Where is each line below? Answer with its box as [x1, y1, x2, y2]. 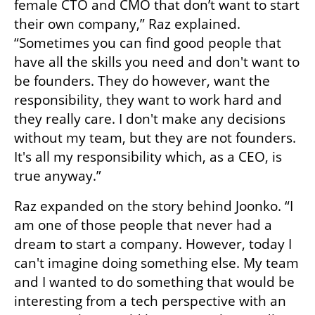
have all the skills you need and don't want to [14, 52, 300, 71]
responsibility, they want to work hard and [14, 90, 282, 109]
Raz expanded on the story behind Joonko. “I [14, 196, 293, 215]
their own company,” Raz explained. [14, 14, 240, 33]
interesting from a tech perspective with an [14, 291, 286, 310]
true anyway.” [14, 166, 101, 185]
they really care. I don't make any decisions [14, 109, 285, 128]
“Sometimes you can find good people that [14, 33, 281, 52]
